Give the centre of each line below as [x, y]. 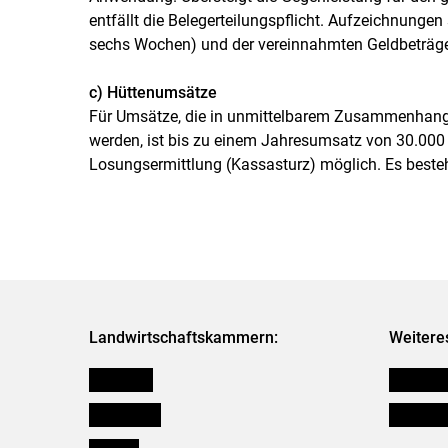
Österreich [120, 378]
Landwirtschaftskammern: [183, 337]
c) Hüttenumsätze [152, 92]
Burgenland [124, 413]
